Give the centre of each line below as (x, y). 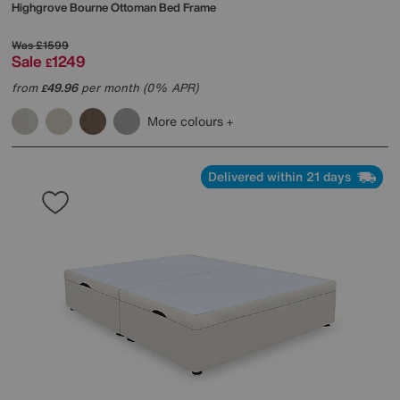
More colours (187, 121)
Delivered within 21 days (281, 176)
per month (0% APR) (138, 87)
